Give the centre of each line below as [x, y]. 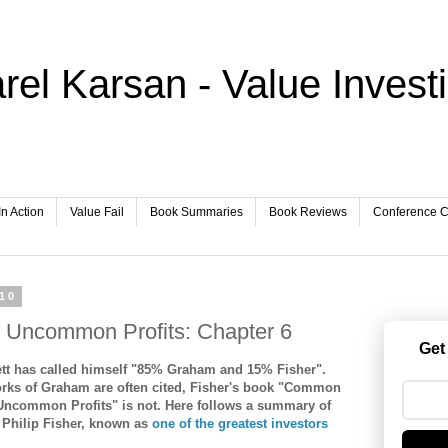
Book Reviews [308, 212]
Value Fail [97, 212]
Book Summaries [196, 212]
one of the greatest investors [240, 424]
